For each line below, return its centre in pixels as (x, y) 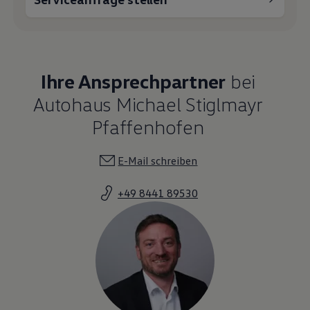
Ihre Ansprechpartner (133, 81)
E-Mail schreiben (158, 160)
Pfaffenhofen (148, 126)
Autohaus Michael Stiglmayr (148, 103)
